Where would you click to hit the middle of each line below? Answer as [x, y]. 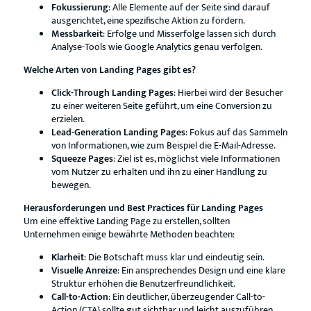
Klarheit [67, 257]
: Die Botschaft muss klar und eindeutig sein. [174, 257]
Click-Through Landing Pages [112, 93]
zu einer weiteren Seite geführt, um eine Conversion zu [161, 106]
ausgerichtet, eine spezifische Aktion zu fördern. [148, 20]
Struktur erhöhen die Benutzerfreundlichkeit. [143, 284]
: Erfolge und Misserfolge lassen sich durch [189, 34]
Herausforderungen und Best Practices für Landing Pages [143, 208]
